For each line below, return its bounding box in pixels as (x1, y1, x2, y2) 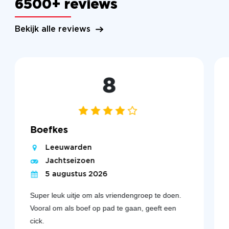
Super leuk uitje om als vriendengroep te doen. (30, 191, 181, 200)
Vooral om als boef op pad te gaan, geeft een (30, 204, 176, 213)
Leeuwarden (45, 145, 92, 151)
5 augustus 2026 (45, 171, 108, 178)
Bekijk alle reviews (14, 26, 90, 34)
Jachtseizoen (45, 158, 95, 165)
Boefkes (30, 126, 68, 135)
